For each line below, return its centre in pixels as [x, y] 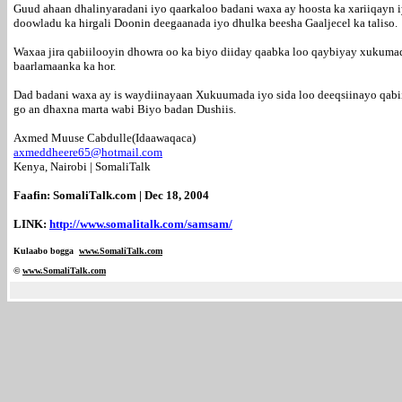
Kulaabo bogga [46, 251]
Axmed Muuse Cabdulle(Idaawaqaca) [105, 138]
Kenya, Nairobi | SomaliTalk [82, 166]
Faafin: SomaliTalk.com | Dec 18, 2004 [111, 195]
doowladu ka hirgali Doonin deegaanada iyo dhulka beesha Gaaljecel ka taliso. [205, 23]
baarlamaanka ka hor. [65, 66]
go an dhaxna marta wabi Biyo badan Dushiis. [125, 109]
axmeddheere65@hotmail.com [88, 152]
